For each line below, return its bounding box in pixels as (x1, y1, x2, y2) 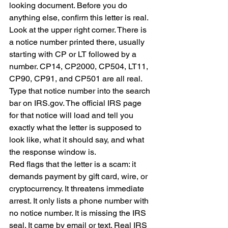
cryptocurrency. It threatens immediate (9, 184, 146, 193)
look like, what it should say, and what (9, 135, 146, 145)
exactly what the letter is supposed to (9, 123, 144, 132)
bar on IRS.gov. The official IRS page (9, 98, 144, 108)
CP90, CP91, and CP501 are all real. (9, 74, 144, 83)
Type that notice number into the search (9, 86, 152, 96)
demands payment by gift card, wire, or (9, 172, 150, 181)
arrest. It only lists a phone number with (9, 196, 151, 206)
